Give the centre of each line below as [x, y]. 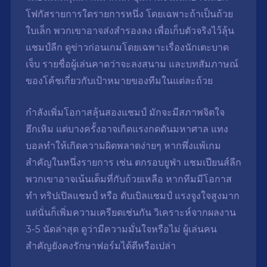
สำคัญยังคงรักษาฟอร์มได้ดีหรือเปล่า [100, 246]
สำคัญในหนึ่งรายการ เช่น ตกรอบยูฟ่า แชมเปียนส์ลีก [133, 163]
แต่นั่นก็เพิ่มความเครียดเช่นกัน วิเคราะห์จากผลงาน [131, 213]
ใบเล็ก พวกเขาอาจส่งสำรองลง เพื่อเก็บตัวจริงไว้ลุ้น [130, 31]
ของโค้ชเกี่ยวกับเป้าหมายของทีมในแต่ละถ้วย [119, 81]
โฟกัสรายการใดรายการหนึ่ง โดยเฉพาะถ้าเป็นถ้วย [129, 14]
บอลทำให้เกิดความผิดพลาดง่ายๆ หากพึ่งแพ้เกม [123, 146]
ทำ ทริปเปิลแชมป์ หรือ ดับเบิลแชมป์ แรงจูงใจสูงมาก [132, 196]
